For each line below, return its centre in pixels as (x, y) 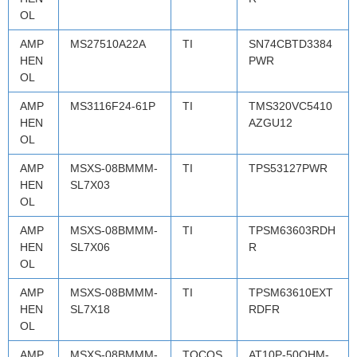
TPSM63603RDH (292, 230)
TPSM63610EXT (291, 292)
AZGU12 (271, 122)
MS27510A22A (108, 43)
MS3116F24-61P (113, 106)
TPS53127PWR (288, 168)
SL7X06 (90, 247)
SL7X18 (90, 309)
